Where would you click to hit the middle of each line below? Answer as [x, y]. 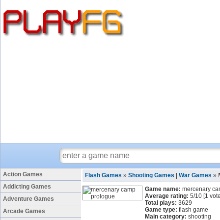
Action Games [23, 174]
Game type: [161, 210]
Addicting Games [27, 187]
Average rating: [167, 196]
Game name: [163, 189]
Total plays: [161, 203]
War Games [195, 175]
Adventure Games [28, 199]
